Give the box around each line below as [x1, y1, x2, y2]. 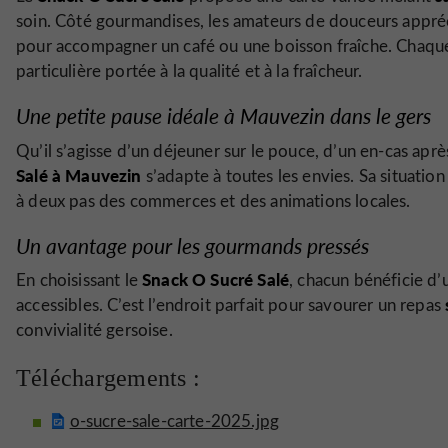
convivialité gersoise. [16, 318, 173, 341]
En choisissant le [16, 268, 143, 291]
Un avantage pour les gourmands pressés [16, 230, 369, 260]
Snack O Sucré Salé [142, 267, 290, 291]
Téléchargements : [16, 364, 201, 392]
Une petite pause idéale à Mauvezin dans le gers [16, 101, 431, 130]
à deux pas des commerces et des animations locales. [16, 188, 411, 212]
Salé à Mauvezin [16, 162, 142, 187]
